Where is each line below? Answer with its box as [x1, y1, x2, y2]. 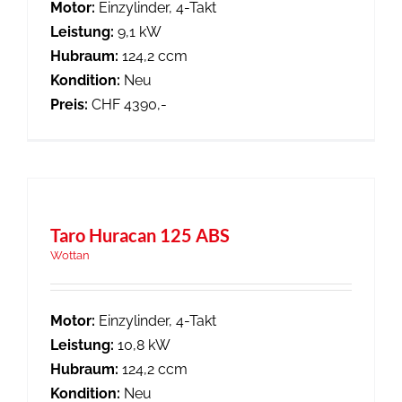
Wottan [50, 249, 90, 262]
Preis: [50, 96, 88, 113]
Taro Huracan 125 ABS [50, 224, 230, 246]
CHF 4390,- [88, 96, 167, 113]
